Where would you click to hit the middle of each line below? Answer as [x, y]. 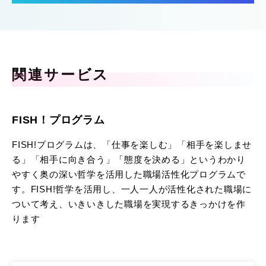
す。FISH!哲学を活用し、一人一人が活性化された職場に [132, 189]
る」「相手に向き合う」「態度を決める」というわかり [129, 159]
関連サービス [61, 74]
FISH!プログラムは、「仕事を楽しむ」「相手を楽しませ [132, 144]
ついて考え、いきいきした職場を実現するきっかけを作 [129, 204]
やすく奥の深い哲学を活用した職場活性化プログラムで [129, 174]
